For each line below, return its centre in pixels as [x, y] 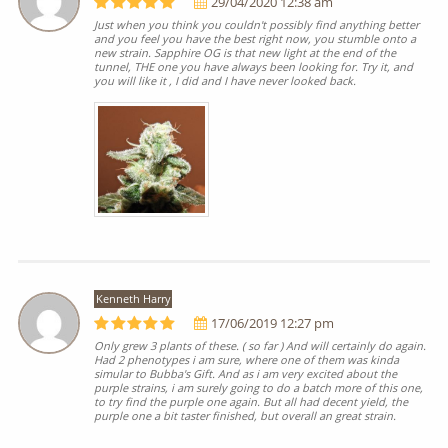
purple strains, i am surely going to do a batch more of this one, [259, 388]
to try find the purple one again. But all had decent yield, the [251, 402]
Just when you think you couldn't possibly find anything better [257, 24]
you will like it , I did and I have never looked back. [225, 80]
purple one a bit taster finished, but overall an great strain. [245, 416]
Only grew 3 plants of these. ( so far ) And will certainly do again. [260, 346]
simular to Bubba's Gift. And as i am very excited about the [246, 374]
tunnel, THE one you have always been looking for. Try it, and [254, 66]
